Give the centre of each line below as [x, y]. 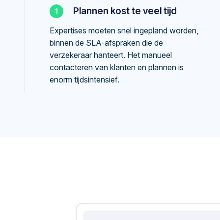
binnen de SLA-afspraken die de [106, 43]
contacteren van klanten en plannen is [117, 67]
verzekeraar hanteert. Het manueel [111, 55]
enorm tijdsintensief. [84, 80]
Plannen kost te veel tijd [125, 11]
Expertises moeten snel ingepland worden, [124, 30]
